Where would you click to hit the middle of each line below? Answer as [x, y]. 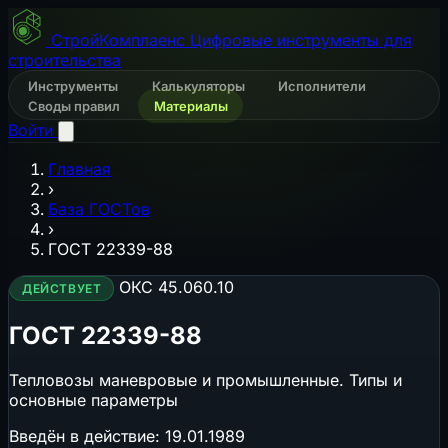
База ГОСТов [99, 209]
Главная [79, 169]
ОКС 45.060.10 [177, 287]
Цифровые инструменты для [301, 40]
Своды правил [76, 106]
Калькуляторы [199, 86]
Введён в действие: [87, 435]
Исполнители [321, 86]
